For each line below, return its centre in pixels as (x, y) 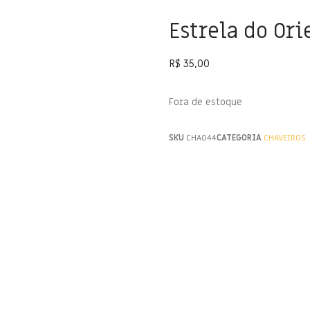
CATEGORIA (239, 138)
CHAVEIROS (285, 138)
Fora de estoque (206, 102)
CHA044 (201, 138)
